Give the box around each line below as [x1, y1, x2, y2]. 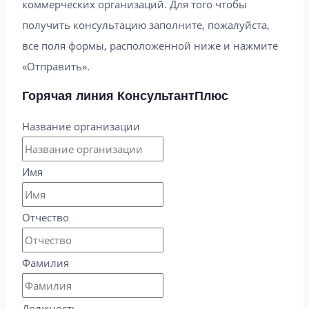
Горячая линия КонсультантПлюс [22, 88, 228, 103]
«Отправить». [22, 59, 90, 73]
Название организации [22, 119, 140, 133]
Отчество [22, 210, 69, 224]
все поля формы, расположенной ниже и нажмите [22, 38, 278, 52]
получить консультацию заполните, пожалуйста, [22, 17, 270, 32]
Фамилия [22, 255, 69, 270]
